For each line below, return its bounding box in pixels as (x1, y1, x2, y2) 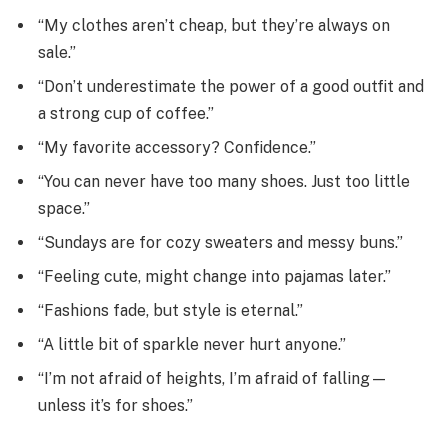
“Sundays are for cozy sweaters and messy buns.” (38, 233, 403, 253)
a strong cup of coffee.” (38, 104, 214, 124)
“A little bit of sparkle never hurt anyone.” (38, 335, 346, 355)
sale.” (38, 43, 76, 63)
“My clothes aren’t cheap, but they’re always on (38, 16, 390, 36)
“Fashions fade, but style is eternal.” (38, 301, 303, 321)
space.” (38, 199, 90, 219)
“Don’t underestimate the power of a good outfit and (38, 77, 424, 97)
